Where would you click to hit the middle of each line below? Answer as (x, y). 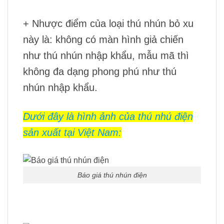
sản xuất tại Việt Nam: (72, 132)
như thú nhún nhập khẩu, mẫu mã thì (106, 55)
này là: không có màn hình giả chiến (103, 39)
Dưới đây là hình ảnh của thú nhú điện (108, 116)
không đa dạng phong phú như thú (100, 71)
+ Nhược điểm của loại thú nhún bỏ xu (108, 23)
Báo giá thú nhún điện (112, 175)
